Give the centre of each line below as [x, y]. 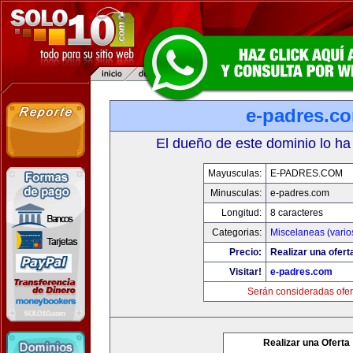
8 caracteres [297, 213]
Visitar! [245, 272]
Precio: [245, 252]
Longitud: [242, 213]
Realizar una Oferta [307, 343]
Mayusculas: [235, 173]
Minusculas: [236, 193]
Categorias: [237, 232]
